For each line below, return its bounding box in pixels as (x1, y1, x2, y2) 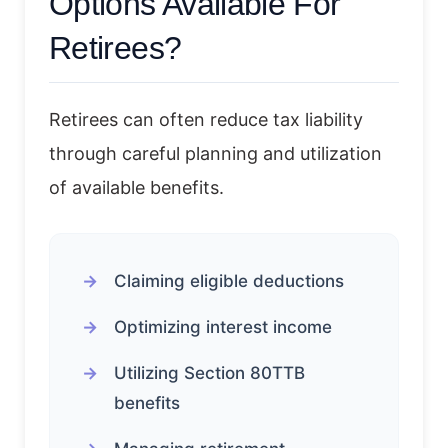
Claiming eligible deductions (114, 270, 344, 291)
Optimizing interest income (114, 316, 332, 337)
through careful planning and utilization (49, 142, 382, 164)
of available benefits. (49, 176, 224, 198)
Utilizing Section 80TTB (114, 362, 305, 383)
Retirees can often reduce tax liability (49, 108, 363, 130)
